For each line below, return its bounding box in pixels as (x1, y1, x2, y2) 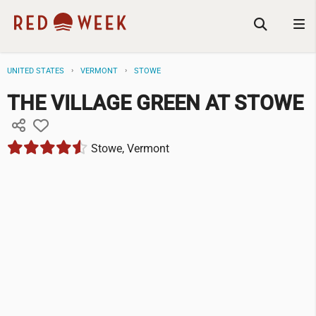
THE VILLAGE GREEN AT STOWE (7, 91, 303, 116)
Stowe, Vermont (88, 142, 169, 156)
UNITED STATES (7, 66, 64, 75)
